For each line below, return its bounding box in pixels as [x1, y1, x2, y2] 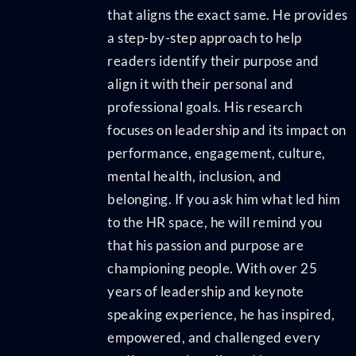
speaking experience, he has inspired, [107, 305, 335, 323]
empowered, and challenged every [107, 328, 321, 346]
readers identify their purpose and [107, 52, 319, 69]
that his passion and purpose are [107, 236, 304, 253]
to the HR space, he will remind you [107, 213, 323, 230]
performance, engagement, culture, [107, 144, 326, 161]
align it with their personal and [107, 75, 293, 92]
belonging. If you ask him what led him [107, 190, 340, 207]
